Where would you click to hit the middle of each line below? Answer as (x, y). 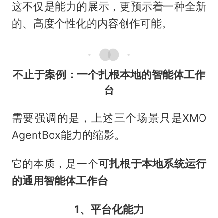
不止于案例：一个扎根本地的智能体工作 (109, 74)
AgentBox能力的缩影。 (68, 135)
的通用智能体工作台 (60, 180)
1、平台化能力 (109, 209)
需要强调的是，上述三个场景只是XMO (109, 118)
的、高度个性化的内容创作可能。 (92, 24)
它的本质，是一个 (55, 163)
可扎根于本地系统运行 (152, 163)
